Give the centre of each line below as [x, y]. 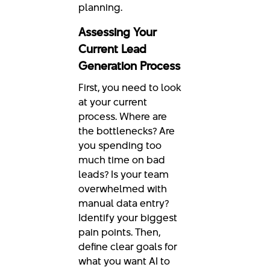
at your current [113, 102]
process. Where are [123, 117]
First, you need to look [130, 88]
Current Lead [112, 49]
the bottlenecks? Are [127, 131]
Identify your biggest [128, 218]
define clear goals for [128, 247]
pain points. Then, [119, 232]
